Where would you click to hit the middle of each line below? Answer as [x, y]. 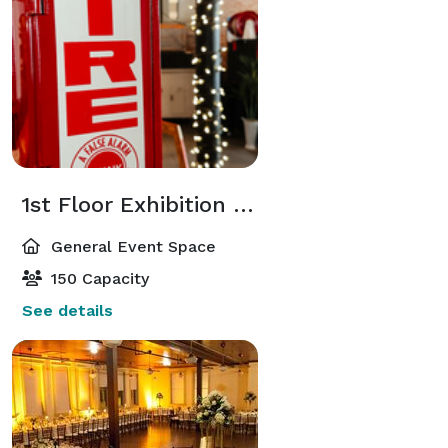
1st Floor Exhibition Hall [243, 204]
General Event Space [131, 246]
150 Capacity [97, 278]
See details [67, 310]
